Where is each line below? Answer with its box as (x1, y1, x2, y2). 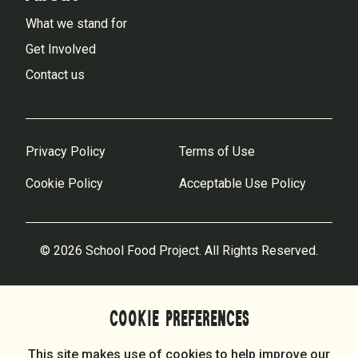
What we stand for (26, 15, 127, 31)
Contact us (26, 66, 85, 82)
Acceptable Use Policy (179, 175, 306, 191)
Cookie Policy (26, 175, 103, 191)
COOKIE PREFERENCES (109, 308, 249, 331)
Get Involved (26, 41, 96, 57)
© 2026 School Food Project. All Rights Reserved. (40, 242, 318, 258)
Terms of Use (179, 143, 255, 159)
